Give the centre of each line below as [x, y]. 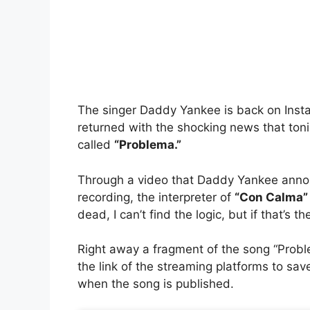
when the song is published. [156, 284]
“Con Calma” [271, 197]
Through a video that [137, 180]
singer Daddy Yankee [162, 110]
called [96, 145]
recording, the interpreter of [156, 197]
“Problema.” [148, 145]
